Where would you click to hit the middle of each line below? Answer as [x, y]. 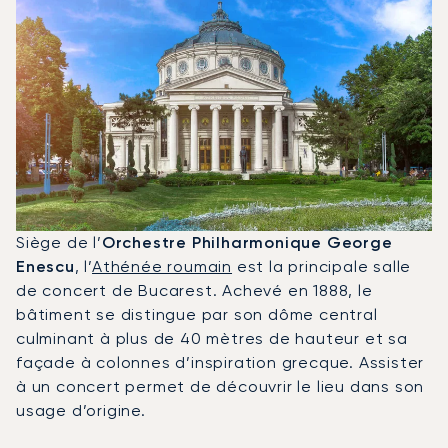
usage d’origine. [81, 410]
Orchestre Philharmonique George [247, 242]
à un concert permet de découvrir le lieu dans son [220, 386]
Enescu [45, 266]
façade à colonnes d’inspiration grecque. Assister [220, 362]
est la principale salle [322, 266]
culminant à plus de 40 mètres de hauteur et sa [212, 338]
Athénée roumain [162, 266]
